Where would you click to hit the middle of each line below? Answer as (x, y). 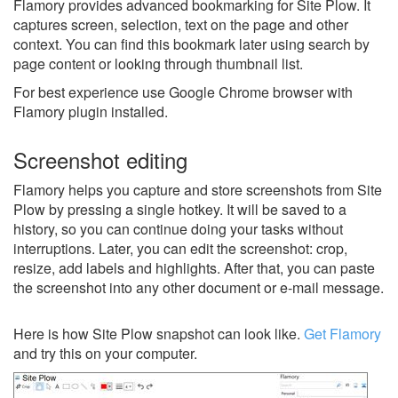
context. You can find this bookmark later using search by (191, 44)
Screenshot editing (100, 159)
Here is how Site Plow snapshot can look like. (159, 334)
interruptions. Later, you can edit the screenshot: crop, (180, 248)
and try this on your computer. (105, 353)
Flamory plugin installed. (91, 111)
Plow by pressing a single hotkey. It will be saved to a (180, 209)
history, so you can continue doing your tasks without (178, 229)
